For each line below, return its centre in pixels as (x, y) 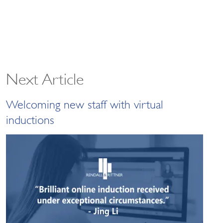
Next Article (45, 78)
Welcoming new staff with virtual (85, 103)
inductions (30, 119)
